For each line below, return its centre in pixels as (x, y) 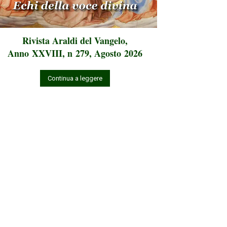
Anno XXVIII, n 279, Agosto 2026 (75, 53)
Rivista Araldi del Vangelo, (75, 41)
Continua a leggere (75, 79)
